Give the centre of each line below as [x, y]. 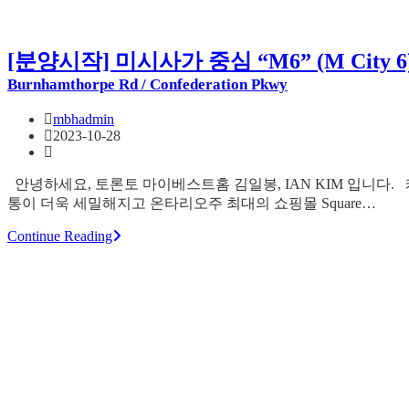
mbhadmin [84, 120]
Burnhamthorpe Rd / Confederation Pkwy [147, 84]
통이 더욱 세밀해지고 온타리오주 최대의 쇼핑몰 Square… [192, 204]
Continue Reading [60, 236]
